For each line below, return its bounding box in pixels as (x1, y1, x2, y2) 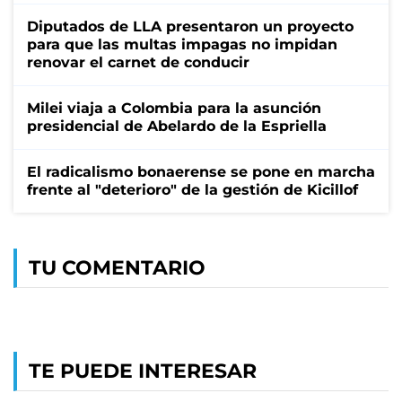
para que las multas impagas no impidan (27, 35, 337, 53)
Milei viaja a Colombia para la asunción (27, 99, 321, 117)
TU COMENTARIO (29, 255, 205, 280)
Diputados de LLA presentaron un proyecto (27, 17, 354, 35)
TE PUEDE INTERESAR (29, 358, 257, 383)
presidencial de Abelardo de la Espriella (27, 117, 327, 135)
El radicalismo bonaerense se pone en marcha (27, 162, 375, 180)
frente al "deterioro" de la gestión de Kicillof (27, 180, 358, 198)
